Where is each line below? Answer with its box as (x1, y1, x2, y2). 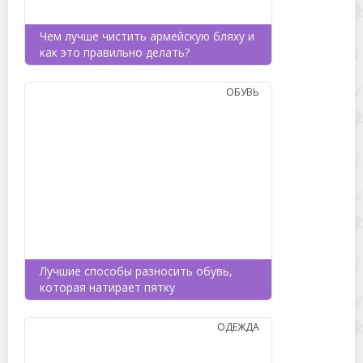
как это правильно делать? (40, 45, 190, 60)
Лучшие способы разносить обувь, (40, 263, 233, 279)
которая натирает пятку (40, 280, 175, 295)
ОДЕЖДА (217, 320, 259, 334)
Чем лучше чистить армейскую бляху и (40, 28, 254, 44)
